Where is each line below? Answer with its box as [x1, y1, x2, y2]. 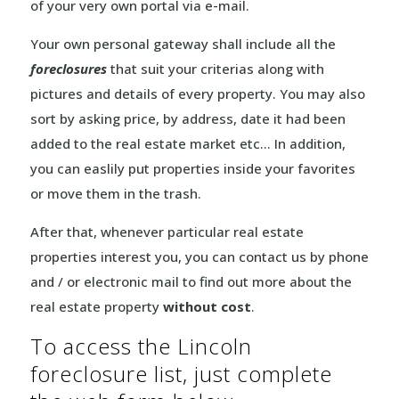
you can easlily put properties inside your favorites [29, 159, 355, 177]
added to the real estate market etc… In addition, [29, 134, 346, 152]
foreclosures [29, 60, 107, 77]
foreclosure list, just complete [29, 359, 332, 388]
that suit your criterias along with [106, 60, 324, 77]
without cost [162, 297, 251, 315]
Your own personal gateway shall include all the [29, 35, 336, 53]
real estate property [29, 297, 163, 315]
